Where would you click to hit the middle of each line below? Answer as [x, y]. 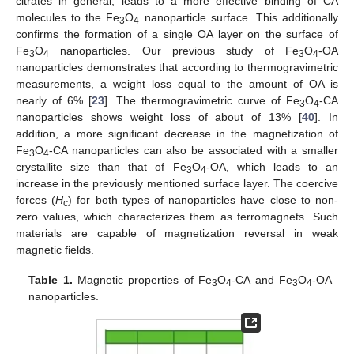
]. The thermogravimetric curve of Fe [202, 101]
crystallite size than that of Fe [101, 167]
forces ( [36, 200]
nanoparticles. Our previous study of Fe [174, 51]
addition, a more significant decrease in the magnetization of [177, 134]
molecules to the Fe [68, 18]
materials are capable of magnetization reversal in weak [177, 233]
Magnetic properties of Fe [142, 280]
